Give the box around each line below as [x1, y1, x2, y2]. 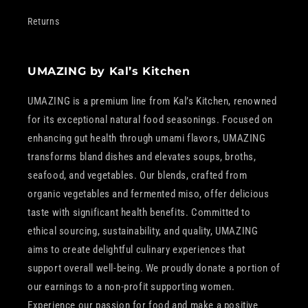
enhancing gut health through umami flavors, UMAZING [27, 132, 266, 144]
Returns [27, 16, 60, 27]
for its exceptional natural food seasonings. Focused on [27, 113, 274, 126]
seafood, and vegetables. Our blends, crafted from [27, 169, 247, 181]
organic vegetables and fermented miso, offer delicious [27, 188, 269, 200]
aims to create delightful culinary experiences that [27, 243, 245, 256]
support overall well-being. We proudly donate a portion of [27, 262, 280, 274]
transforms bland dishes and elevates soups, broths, [27, 151, 256, 163]
